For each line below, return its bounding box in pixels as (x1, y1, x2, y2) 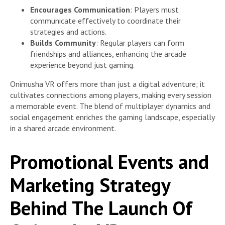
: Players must (130, 5, 179, 15)
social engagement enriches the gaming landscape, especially (10, 112, 214, 123)
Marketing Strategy (10, 171, 170, 197)
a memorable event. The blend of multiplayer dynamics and (10, 101, 210, 111)
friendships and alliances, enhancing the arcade (30, 49, 186, 59)
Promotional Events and (10, 148, 209, 174)
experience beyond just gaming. (30, 60, 135, 70)
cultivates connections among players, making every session (10, 90, 211, 100)
